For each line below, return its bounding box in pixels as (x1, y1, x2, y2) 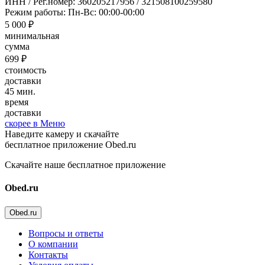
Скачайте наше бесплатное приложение (5, 159, 166, 170)
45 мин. (5, 86, 35, 96)
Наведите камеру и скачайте (5, 128, 119, 139)
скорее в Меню (5, 118, 65, 128)
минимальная (5, 30, 59, 41)
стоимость (5, 64, 46, 75)
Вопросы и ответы (28, 228, 104, 238)
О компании (28, 238, 78, 249)
